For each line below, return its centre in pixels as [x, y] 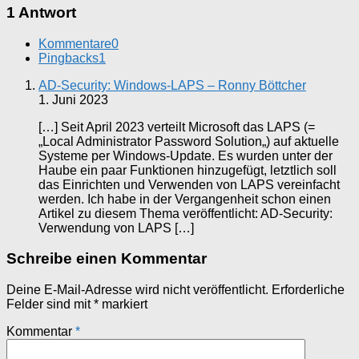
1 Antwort [41, 12]
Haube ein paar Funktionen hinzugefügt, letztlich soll [188, 170]
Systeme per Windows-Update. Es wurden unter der [186, 155]
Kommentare [75, 43]
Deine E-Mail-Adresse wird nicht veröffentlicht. [137, 290]
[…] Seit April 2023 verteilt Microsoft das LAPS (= [177, 127]
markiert [123, 305]
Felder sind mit [50, 305]
